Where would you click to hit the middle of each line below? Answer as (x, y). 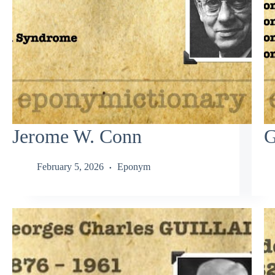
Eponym (134, 166)
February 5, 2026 (70, 166)
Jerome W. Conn (77, 137)
